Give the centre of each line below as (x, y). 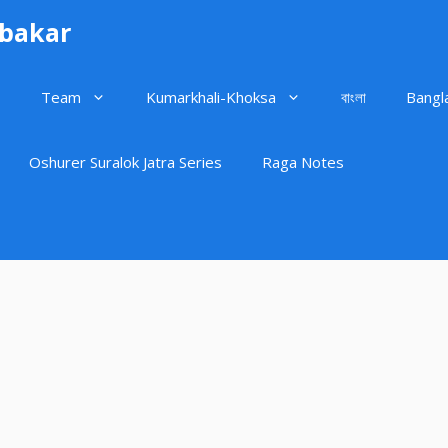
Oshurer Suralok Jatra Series (125, 162)
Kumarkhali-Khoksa (211, 97)
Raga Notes (303, 162)
